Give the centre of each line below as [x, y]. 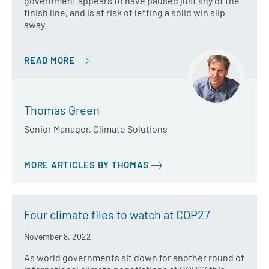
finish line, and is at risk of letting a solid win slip [125, 12]
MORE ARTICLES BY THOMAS [86, 164]
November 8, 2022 [58, 237]
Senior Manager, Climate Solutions [96, 128]
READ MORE [50, 60]
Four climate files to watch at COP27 [117, 215]
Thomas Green [62, 110]
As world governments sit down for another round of [134, 258]
